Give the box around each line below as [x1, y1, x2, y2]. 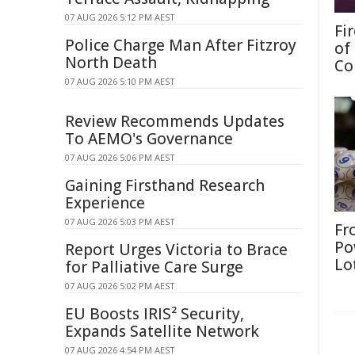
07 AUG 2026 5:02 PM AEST [65, 280, 175, 292]
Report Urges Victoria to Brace [65, 239, 288, 260]
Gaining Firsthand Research [65, 175, 265, 196]
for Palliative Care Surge [65, 257, 243, 277]
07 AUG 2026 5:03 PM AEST [65, 216, 175, 227]
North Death [65, 52, 157, 73]
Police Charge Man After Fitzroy [65, 35, 296, 55]
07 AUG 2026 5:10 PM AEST [65, 75, 175, 87]
